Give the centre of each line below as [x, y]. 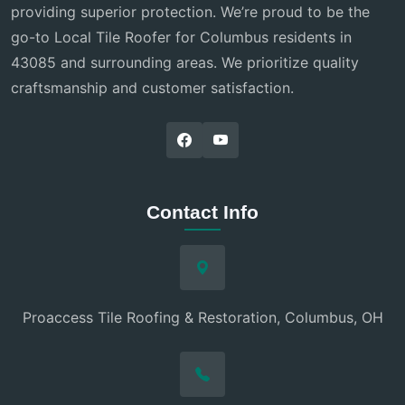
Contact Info [202, 212]
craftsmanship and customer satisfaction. [152, 88]
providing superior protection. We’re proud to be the [190, 12]
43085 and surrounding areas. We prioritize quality [185, 63]
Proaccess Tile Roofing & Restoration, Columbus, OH [202, 318]
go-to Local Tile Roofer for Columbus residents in [181, 38]
